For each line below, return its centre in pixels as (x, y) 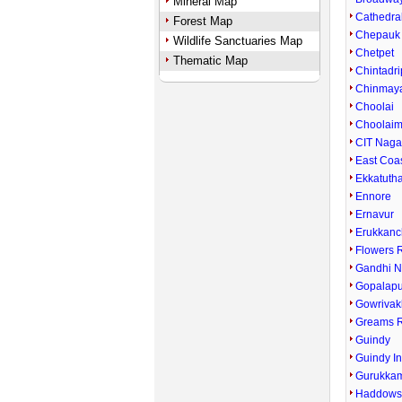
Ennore (374, 197)
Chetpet (375, 53)
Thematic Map (210, 61)
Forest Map (202, 21)
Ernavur (375, 214)
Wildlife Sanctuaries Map (237, 41)
